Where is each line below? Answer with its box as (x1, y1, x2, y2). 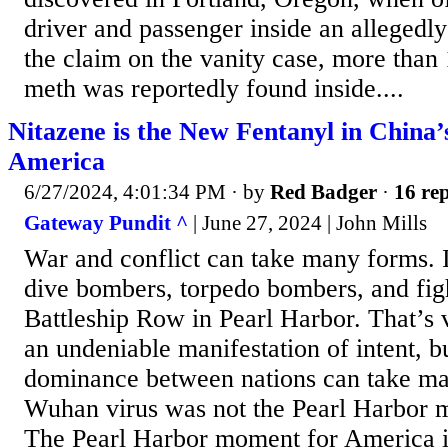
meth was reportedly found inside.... (24, 73, 404, 103)
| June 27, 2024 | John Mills (188, 211, 427, 236)
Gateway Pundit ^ (24, 211, 188, 236)
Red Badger (270, 179, 377, 204)
